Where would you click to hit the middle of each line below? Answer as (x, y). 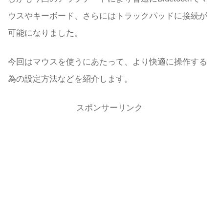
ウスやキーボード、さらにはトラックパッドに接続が (108, 16)
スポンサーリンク (109, 108)
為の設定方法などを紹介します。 (70, 79)
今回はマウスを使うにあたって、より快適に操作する (108, 62)
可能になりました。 (45, 33)
